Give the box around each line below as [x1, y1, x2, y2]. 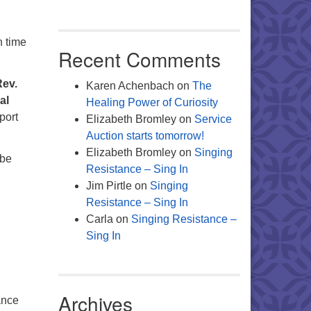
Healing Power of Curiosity [85, 96, 218, 108]
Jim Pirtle [85, 180, 132, 192]
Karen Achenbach [85, 80, 174, 92]
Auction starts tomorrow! [85, 130, 204, 142]
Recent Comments [58, 45, 221, 73]
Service [194, 113, 232, 125]
